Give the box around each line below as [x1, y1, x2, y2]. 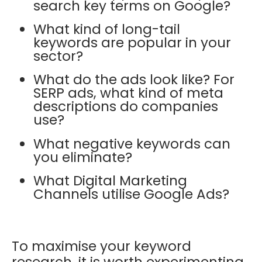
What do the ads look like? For [33, 70, 235, 89]
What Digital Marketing [33, 171, 188, 190]
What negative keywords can [33, 134, 231, 153]
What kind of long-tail [33, 20, 181, 39]
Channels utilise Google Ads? [33, 184, 233, 204]
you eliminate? [33, 147, 136, 167]
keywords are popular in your [33, 33, 232, 53]
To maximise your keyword [12, 237, 191, 256]
